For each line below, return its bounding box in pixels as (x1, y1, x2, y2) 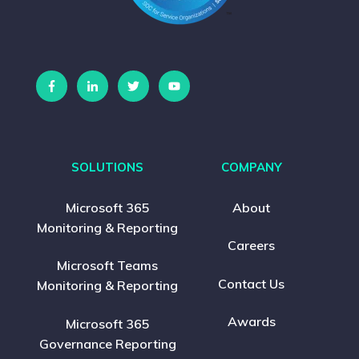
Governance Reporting (38, 335, 176, 352)
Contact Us (218, 275, 285, 292)
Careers (228, 237, 276, 254)
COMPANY (220, 159, 282, 175)
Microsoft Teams (57, 257, 159, 274)
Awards (227, 313, 276, 330)
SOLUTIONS (71, 159, 144, 175)
